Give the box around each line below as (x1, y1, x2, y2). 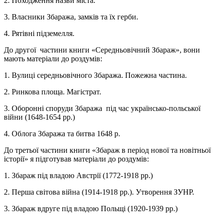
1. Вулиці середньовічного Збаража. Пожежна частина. (4, 71, 187, 80)
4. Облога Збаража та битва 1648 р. (4, 129, 120, 138)
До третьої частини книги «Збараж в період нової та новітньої (4, 146, 211, 155)
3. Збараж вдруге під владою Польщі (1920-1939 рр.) (4, 204, 178, 213)
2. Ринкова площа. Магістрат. (4, 88, 101, 96)
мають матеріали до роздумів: (4, 54, 102, 63)
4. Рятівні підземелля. (4, 29, 74, 38)
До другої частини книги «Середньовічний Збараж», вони (4, 46, 200, 54)
